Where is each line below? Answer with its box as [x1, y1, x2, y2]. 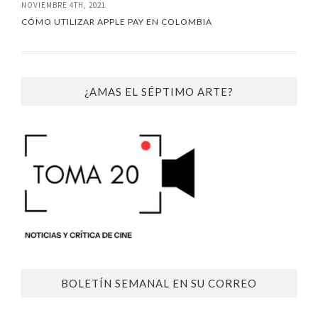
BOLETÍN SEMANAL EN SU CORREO [61, 276, 257, 290]
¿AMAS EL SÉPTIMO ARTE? [84, 84, 234, 98]
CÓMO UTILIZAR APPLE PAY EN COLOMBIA [21, 16, 212, 27]
